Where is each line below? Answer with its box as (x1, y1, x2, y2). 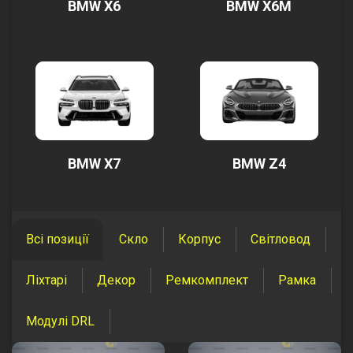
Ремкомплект (165, 273, 248, 288)
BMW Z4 (232, 155, 286, 172)
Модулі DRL (26, 314, 95, 329)
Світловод (251, 232, 310, 247)
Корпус (178, 232, 221, 247)
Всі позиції (26, 232, 89, 247)
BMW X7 (68, 155, 121, 172)
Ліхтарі (26, 273, 67, 288)
